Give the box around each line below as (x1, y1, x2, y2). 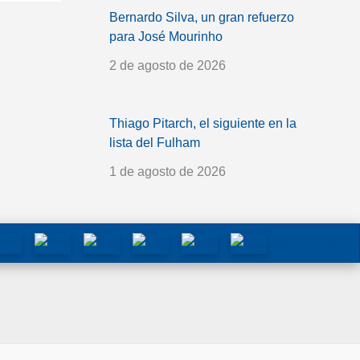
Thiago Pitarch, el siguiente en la (109, 116, 297, 130)
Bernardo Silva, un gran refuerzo (109, 10, 294, 24)
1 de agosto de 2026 (109, 164, 226, 178)
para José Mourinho (109, 29, 223, 43)
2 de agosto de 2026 (109, 58, 226, 72)
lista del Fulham (109, 135, 200, 149)
